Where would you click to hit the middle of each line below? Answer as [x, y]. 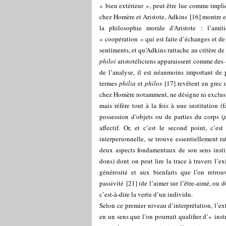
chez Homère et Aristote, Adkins [144, 17]
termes [109, 83]
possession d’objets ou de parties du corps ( [162, 117]
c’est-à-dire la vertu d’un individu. [146, 194]
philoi [108, 61]
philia [128, 83]
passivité [111, 183]
